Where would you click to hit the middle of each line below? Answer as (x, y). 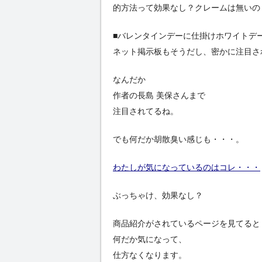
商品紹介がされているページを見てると (187, 224)
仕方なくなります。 (150, 255)
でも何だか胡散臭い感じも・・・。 (178, 139)
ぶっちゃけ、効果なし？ (158, 196)
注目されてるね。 (146, 111)
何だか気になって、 (150, 239)
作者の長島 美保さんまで (159, 96)
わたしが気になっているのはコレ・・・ (187, 168)
